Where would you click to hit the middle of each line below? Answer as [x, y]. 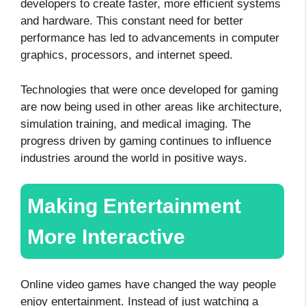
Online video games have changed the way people [148, 285]
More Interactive [106, 237]
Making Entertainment [134, 206]
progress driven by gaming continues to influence [146, 141]
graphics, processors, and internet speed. [128, 55]
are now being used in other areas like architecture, [151, 107]
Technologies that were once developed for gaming [149, 89]
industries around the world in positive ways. [134, 158]
